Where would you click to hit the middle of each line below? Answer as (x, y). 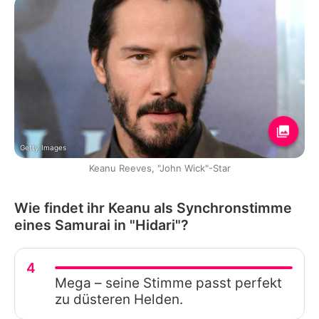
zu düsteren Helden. (119, 299)
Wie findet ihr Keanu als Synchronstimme (153, 208)
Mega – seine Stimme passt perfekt (168, 283)
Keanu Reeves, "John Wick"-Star (159, 168)
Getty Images (43, 147)
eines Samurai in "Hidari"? (101, 225)
